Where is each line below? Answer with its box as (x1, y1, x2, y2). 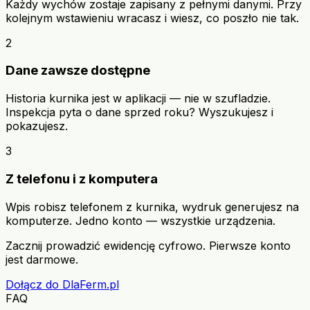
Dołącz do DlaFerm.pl (6, 277, 119, 291)
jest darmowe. (6, 252, 78, 266)
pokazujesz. (6, 119, 68, 134)
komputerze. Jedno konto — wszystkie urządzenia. (6, 213, 275, 228)
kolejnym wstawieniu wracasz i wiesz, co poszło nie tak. (6, 10, 299, 25)
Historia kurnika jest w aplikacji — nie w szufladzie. (6, 91, 271, 106)
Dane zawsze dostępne (6, 62, 150, 79)
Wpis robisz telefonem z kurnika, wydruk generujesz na (6, 199, 299, 214)
